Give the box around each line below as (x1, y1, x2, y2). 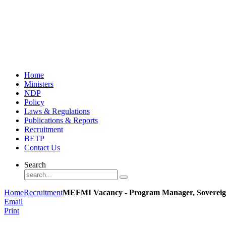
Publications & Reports (24, 116, 98, 125)
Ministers (24, 79, 53, 88)
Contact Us (24, 143, 60, 152)
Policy (24, 97, 44, 106)
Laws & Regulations (24, 106, 90, 116)
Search (24, 160, 46, 169)
